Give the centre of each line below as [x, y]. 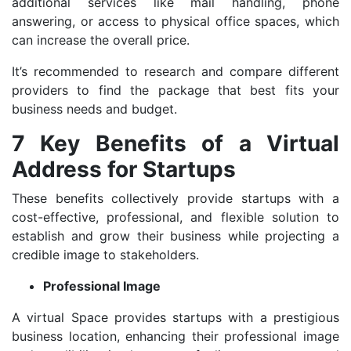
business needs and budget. [94, 109]
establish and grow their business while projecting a [175, 236]
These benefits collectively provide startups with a [175, 199]
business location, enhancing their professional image [175, 337]
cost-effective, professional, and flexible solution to [175, 217]
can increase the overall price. [101, 40]
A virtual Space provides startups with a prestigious [175, 318]
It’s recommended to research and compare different [175, 72]
